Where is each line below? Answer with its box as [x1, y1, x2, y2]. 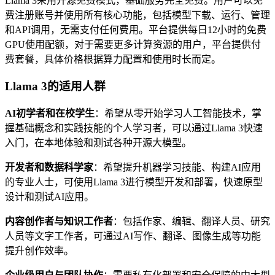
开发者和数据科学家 [5, 162, 93, 173]
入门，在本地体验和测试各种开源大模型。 [5, 137, 192, 149]
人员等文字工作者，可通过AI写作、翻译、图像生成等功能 [5, 231, 261, 242]
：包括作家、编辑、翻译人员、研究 [113, 216, 270, 227]
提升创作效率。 [5, 246, 74, 257]
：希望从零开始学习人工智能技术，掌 [95, 108, 261, 119]
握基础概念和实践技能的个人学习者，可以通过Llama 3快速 [5, 123, 263, 134]
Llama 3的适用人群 [5, 80, 106, 93]
